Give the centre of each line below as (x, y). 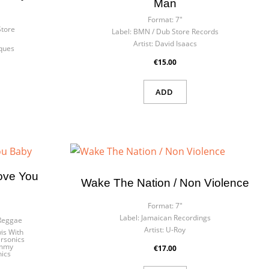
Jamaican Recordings (176, 217)
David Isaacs (176, 43)
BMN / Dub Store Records (176, 31)
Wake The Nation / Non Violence (165, 183)
